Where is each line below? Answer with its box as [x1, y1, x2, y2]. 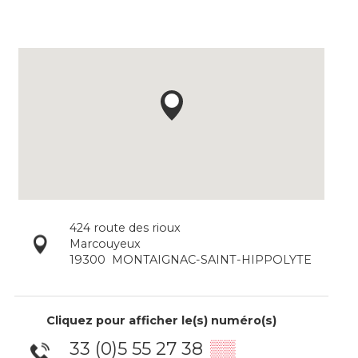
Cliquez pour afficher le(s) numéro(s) [46, 312, 276, 328]
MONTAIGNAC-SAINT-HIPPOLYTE [111, 252, 312, 267]
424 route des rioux [69, 220, 181, 235]
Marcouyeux [69, 236, 141, 251]
